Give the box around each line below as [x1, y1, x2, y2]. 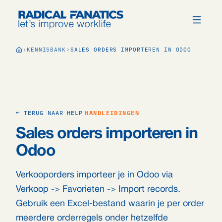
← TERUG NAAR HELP [16, 109, 83, 116]
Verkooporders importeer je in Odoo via [16, 171, 173, 179]
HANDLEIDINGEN [85, 109, 140, 116]
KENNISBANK [27, 46, 66, 53]
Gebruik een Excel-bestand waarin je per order [16, 200, 204, 208]
